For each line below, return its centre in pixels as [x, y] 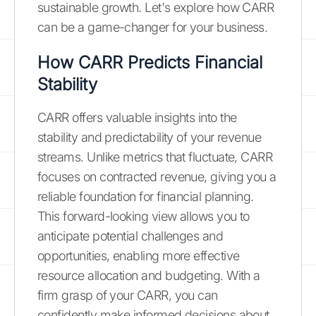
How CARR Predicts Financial [150, 62]
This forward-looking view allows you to [144, 216]
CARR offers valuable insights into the [137, 117]
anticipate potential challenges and [130, 236]
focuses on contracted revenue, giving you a [157, 176]
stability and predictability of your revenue [150, 137]
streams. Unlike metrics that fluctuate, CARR [155, 157]
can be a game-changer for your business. [153, 27]
